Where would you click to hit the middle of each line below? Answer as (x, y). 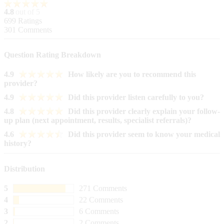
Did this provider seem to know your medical (144, 134)
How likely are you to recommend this (132, 74)
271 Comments (103, 188)
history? (18, 143)
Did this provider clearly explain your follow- (144, 111)
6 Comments (99, 211)
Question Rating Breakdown (52, 54)
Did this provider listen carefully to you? (136, 97)
